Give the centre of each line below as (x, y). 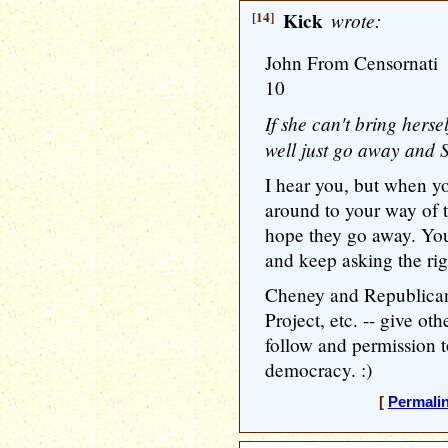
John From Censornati (351, 62)
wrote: (353, 20)
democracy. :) (318, 369)
